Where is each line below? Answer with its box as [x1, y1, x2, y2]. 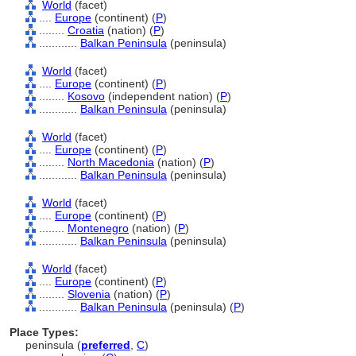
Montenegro [68, 222, 129, 234]
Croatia [68, 24, 104, 37]
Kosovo [68, 90, 105, 103]
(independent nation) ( [105, 90, 220, 103]
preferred [81, 339, 130, 351]
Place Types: [10, 326, 79, 339]
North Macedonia [68, 156, 154, 168]
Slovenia [68, 288, 110, 300]
